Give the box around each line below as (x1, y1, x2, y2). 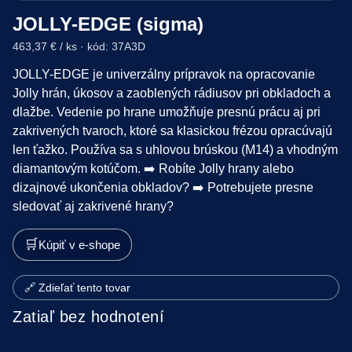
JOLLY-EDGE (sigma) (13, 13, 203, 35)
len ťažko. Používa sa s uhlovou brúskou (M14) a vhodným (13, 142, 338, 156)
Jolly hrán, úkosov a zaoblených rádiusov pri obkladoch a (13, 86, 331, 100)
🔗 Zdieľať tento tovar (24, 280, 130, 294)
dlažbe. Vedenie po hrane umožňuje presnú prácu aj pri (13, 104, 321, 119)
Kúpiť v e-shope (38, 237, 120, 251)
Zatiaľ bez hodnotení (13, 307, 164, 325)
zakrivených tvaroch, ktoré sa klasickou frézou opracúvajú (13, 123, 332, 137)
